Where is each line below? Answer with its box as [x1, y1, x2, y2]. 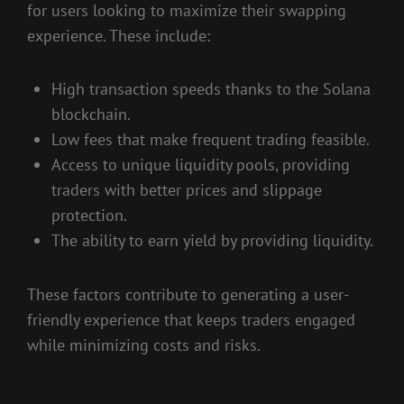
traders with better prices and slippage [51, 179, 322, 201]
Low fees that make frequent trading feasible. [51, 129, 370, 151]
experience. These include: [27, 24, 210, 46]
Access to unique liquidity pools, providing [51, 154, 350, 176]
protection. [51, 205, 127, 226]
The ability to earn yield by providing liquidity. [51, 230, 373, 252]
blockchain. [51, 104, 131, 125]
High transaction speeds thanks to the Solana [51, 78, 371, 100]
